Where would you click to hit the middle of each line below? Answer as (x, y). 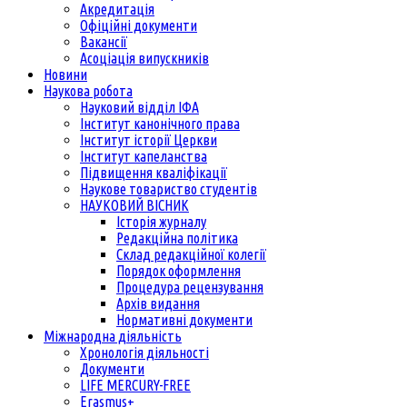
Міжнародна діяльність (113, 336)
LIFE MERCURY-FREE (135, 385)
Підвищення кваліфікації (154, 172)
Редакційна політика (177, 238)
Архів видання (158, 303)
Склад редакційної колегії (191, 254)
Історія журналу (161, 221)
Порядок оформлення (179, 270)
